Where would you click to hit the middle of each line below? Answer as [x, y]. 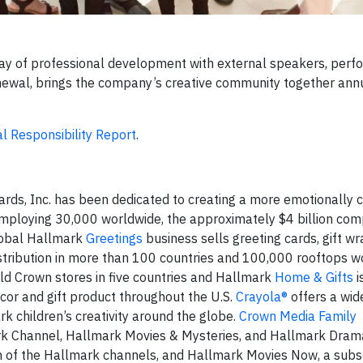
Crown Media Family [298, 316]
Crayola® [262, 297]
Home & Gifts [314, 277]
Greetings [114, 238]
